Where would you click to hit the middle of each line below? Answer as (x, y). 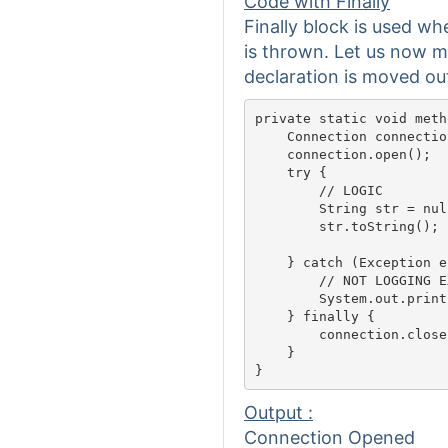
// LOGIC (318, 190)
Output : (278, 412)
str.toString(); (346, 226)
